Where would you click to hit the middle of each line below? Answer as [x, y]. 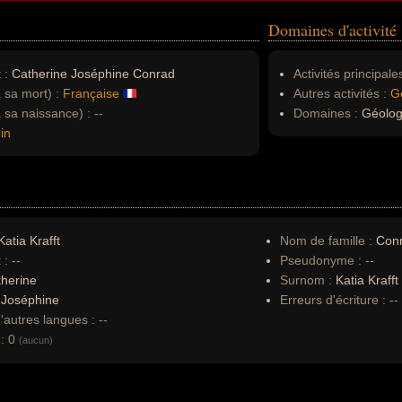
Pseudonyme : [321, 260]
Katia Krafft [365, 280]
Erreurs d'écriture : [335, 300]
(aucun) [36, 340]
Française [91, 93]
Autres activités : [340, 93]
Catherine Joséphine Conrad [93, 74]
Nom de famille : [328, 240]
